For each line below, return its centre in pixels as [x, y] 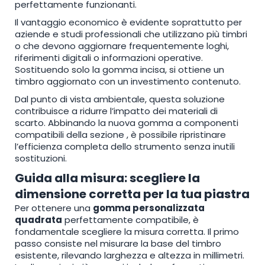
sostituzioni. [41, 158]
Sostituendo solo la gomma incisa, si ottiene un [119, 69]
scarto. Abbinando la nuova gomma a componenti [127, 122]
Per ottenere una [54, 208]
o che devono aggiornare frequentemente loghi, [122, 46]
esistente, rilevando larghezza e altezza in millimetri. [130, 255]
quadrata [38, 219]
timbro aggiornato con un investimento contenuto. [128, 81]
